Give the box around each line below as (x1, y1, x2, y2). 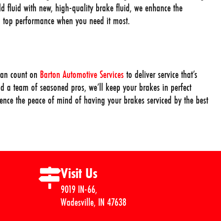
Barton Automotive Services (40, 67, 124, 81)
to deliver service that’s (124, 67, 197, 81)
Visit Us (61, 163, 97, 183)
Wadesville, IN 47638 (61, 194, 126, 209)
